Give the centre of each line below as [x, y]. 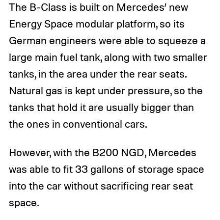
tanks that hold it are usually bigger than [101, 107]
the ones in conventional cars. [78, 124]
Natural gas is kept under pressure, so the [106, 91]
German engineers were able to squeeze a [107, 41]
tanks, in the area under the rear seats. [97, 74]
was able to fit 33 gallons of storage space [106, 169]
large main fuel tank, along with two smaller [108, 57]
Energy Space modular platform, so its [96, 24]
